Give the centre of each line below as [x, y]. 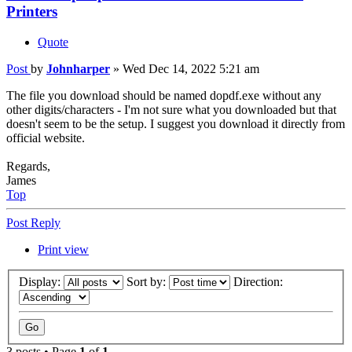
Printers [32, 11]
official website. [46, 137]
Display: [41, 282]
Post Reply [33, 222]
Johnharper [78, 68]
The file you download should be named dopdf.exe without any [164, 95]
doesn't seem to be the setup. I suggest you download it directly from [176, 123]
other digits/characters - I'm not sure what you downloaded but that [171, 109]
